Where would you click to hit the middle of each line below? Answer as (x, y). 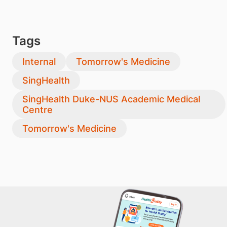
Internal (39, 62)
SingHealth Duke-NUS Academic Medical (111, 99)
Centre (37, 110)
